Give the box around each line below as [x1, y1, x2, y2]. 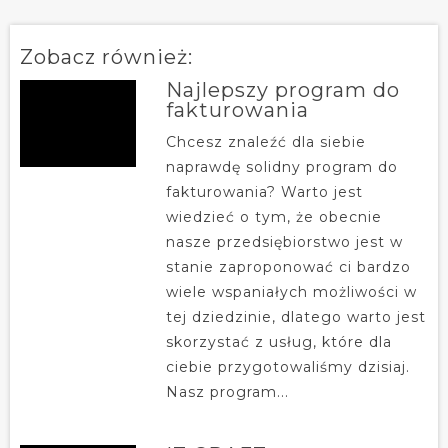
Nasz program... [165, 382, 289, 401]
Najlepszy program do [165, 77, 400, 102]
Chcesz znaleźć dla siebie [165, 132, 366, 151]
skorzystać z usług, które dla [165, 332, 392, 351]
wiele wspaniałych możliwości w [165, 282, 417, 301]
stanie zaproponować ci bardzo [165, 257, 411, 276]
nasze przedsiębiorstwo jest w [165, 232, 403, 251]
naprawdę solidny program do [165, 157, 398, 176]
